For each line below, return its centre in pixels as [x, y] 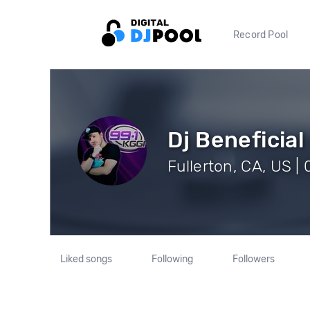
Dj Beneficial [236, 139]
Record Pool [261, 35]
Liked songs [86, 259]
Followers [253, 259]
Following [172, 259]
